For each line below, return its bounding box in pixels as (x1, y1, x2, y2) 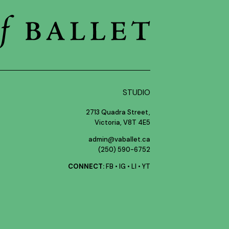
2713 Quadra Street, (85, 108, 150, 117)
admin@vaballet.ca (88, 135, 150, 144)
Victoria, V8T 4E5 (94, 118, 150, 127)
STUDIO (122, 87, 150, 98)
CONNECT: (67, 162, 104, 171)
